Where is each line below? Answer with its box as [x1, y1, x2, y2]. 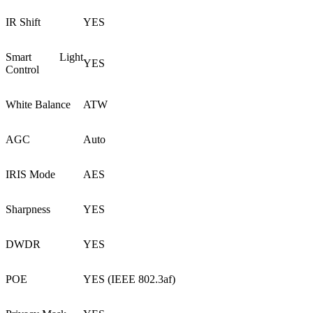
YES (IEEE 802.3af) [83, 272, 175, 285]
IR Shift [6, 15, 41, 28]
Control [6, 63, 39, 75]
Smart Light [6, 50, 83, 63]
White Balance [6, 98, 71, 110]
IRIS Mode [6, 168, 55, 180]
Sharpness [6, 203, 50, 215]
